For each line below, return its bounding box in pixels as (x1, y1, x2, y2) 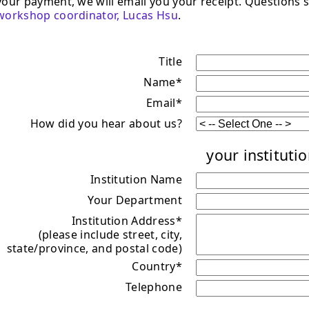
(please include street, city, (38, 226, 182, 242)
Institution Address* (71, 212, 182, 228)
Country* (132, 258, 182, 274)
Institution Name (90, 171, 182, 187)
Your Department (88, 192, 182, 208)
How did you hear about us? (30, 115, 182, 131)
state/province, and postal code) (6, 240, 182, 256)
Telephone (126, 279, 182, 295)
